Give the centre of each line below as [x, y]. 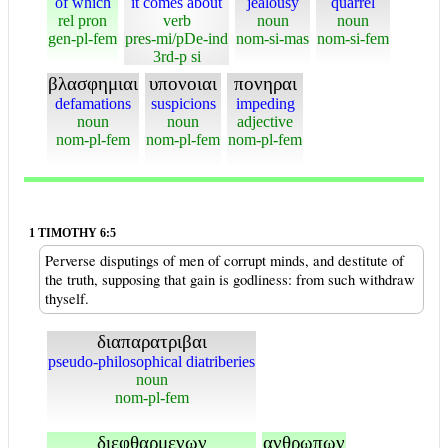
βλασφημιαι [93, 83]
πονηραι [265, 83]
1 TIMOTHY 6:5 [72, 233]
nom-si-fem [353, 38]
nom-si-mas [272, 38]
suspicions [183, 103]
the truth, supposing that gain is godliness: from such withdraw [230, 279]
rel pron [82, 20]
